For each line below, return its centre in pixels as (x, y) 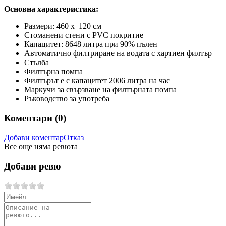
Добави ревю (33, 166)
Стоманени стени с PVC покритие (84, 35)
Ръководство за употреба (67, 98)
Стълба (38, 62)
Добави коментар (34, 138)
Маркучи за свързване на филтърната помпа (100, 89)
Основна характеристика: (51, 9)
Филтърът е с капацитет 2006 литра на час (97, 80)
